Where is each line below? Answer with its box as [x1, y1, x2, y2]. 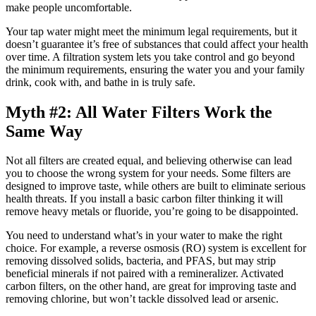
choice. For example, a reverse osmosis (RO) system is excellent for [6, 242, 306, 255]
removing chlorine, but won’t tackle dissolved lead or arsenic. [6, 293, 279, 305]
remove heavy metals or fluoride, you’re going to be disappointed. [6, 205, 298, 218]
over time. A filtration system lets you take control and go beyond [6, 50, 295, 63]
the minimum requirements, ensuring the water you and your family [6, 63, 305, 75]
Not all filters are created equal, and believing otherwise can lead [6, 154, 292, 167]
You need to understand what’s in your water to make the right [6, 229, 282, 242]
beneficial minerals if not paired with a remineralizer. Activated [6, 267, 284, 280]
